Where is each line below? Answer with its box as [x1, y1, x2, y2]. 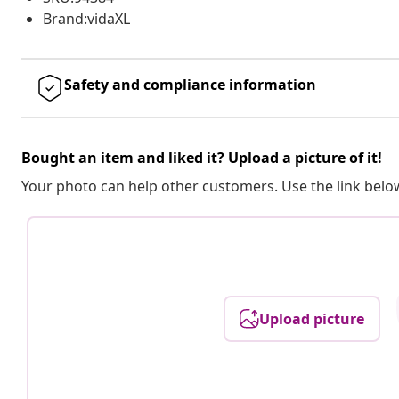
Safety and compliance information [64, 74, 316, 94]
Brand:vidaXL [43, 8, 130, 28]
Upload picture [259, 308, 365, 329]
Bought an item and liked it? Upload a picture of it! [21, 147, 382, 167]
